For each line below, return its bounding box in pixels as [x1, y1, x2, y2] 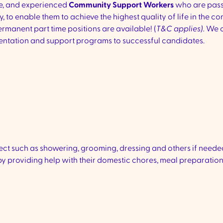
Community [69, 1, 111, 9]
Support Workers [112, 1, 174, 9]
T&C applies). [156, 25, 206, 33]
